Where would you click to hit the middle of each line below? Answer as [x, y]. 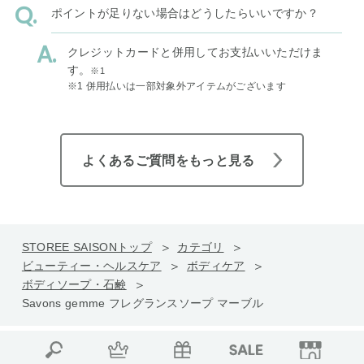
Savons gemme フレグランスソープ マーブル [143, 303]
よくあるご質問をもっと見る [169, 160]
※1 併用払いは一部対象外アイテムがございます [177, 87]
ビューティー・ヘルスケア [91, 266]
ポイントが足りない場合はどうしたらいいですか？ [184, 13]
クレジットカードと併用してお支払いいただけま [195, 52]
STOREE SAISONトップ [87, 247]
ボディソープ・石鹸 [74, 285]
